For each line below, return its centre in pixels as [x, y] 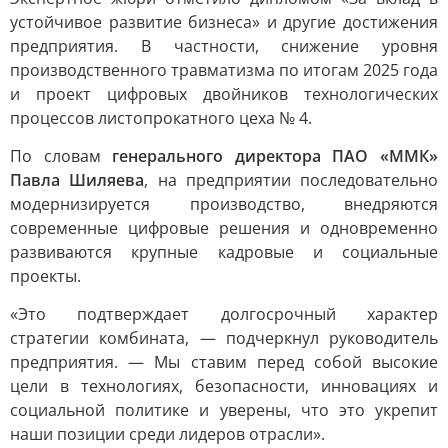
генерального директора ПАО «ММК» [275, 156]
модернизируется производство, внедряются [224, 204]
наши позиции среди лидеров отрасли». [167, 434]
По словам [61, 156]
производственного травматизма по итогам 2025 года [224, 70]
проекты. [45, 276]
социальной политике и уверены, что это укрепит [224, 410]
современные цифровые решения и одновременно [224, 228]
